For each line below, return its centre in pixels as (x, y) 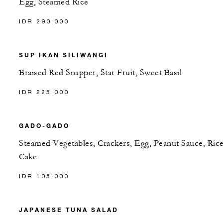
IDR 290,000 (44, 21)
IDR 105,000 (44, 176)
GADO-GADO (44, 125)
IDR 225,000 (44, 92)
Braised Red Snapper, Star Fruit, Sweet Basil (100, 72)
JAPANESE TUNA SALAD (69, 209)
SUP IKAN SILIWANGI (63, 55)
